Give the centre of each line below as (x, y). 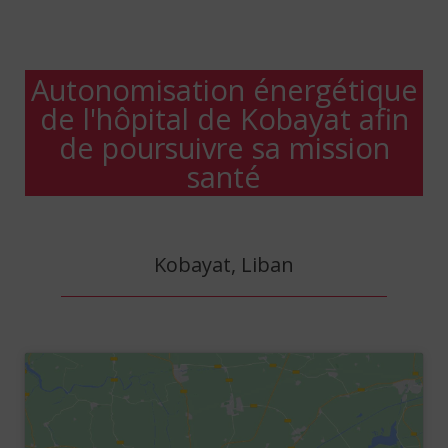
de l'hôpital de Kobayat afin (224, 118)
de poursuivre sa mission (224, 147)
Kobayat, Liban (224, 264)
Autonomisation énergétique (224, 89)
